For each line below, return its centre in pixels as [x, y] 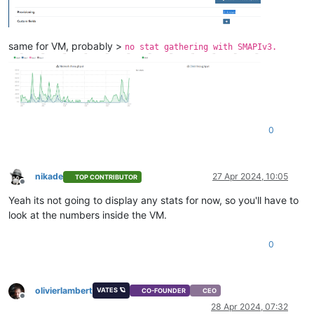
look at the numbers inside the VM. [88, 215]
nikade [49, 177]
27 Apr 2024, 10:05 [250, 177]
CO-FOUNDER [164, 291]
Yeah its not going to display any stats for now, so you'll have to [153, 200]
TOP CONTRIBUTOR [107, 177]
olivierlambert [64, 290]
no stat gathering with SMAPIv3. [201, 47]
